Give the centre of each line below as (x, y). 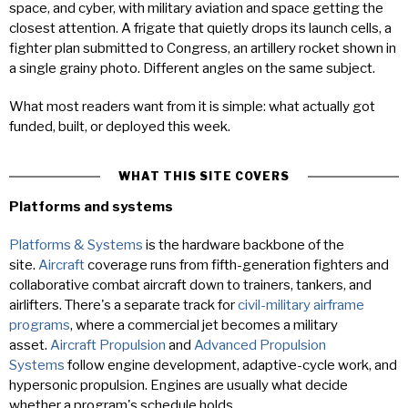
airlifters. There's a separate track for (123, 305)
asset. (30, 345)
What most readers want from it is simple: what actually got (192, 107)
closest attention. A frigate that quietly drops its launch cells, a (200, 28)
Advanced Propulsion (260, 345)
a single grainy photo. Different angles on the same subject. (192, 68)
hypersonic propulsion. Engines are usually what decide (178, 385)
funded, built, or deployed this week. (120, 127)
